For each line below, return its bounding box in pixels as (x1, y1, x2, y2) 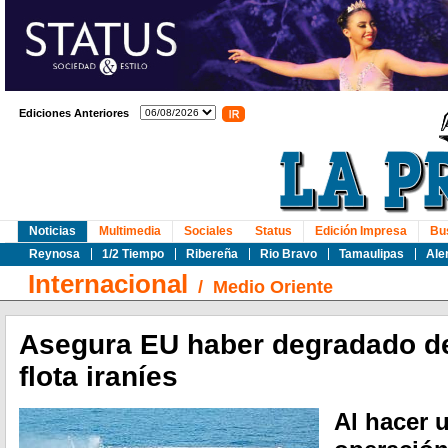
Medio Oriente (213, 277, 333, 297)
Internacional (28, 269, 188, 299)
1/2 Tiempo (102, 247, 164, 261)
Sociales (184, 224, 233, 238)
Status (255, 224, 292, 238)
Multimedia (99, 224, 161, 238)
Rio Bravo (260, 247, 317, 261)
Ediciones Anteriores (19, 107, 129, 119)
